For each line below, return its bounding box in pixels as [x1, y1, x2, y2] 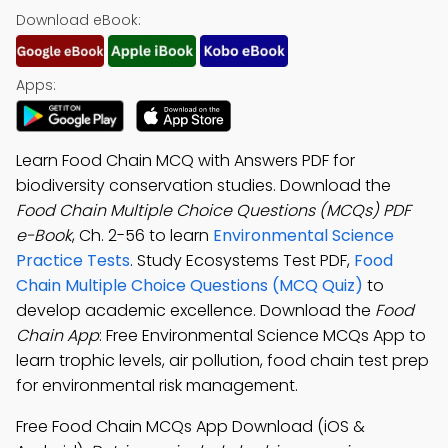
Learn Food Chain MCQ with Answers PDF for [16, 149, 355, 172]
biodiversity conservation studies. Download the [16, 174, 391, 197]
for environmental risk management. [16, 374, 298, 397]
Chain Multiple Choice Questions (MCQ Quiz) [16, 274, 363, 297]
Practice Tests [16, 249, 130, 272]
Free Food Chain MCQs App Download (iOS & [16, 415, 365, 438]
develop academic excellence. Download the [16, 299, 375, 322]
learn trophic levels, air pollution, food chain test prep [16, 349, 429, 372]
